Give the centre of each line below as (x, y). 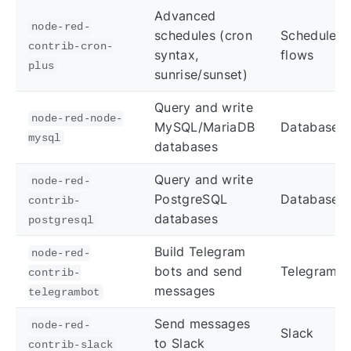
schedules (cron (203, 36)
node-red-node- (77, 119)
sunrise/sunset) (201, 75)
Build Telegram (200, 252)
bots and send (199, 271)
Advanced (185, 16)
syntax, (177, 55)
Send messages (203, 324)
